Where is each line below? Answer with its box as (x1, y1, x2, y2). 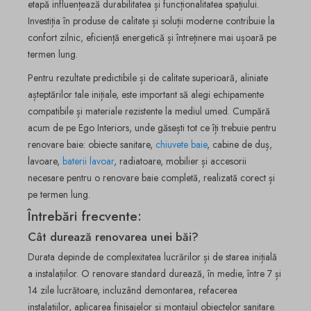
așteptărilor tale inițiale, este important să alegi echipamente (28, 87, 264, 101)
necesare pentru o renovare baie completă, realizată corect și (28, 170, 275, 185)
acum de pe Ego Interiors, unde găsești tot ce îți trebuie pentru (28, 120, 276, 135)
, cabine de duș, (207, 137, 272, 151)
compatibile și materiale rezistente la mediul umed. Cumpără (28, 103, 270, 118)
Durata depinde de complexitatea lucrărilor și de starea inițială (28, 250, 277, 264)
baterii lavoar (62, 153, 114, 168)
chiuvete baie (155, 137, 207, 151)
